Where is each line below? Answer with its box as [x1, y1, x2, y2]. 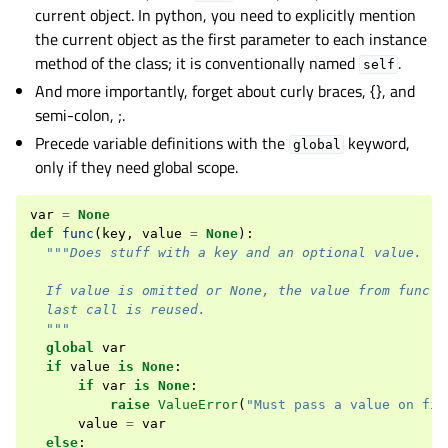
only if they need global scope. [35, 155, 239, 179]
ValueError [158, 397, 238, 412]
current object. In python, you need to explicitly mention [35, 3, 417, 27]
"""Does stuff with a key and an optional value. [46, 245, 422, 260]
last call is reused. [30, 302, 206, 317]
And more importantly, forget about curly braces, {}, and [35, 79, 416, 103]
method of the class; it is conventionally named [35, 51, 360, 75]
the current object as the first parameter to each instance [35, 27, 428, 51]
